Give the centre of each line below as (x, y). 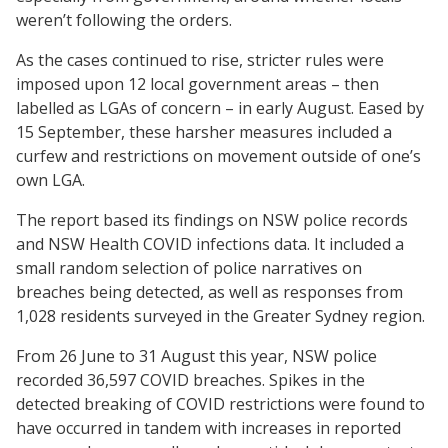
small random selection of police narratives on (189, 267)
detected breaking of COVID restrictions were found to (220, 403)
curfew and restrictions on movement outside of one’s (218, 155)
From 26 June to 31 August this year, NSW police (196, 355)
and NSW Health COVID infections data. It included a (210, 243)
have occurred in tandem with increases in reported (208, 427)
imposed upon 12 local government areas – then (197, 83)
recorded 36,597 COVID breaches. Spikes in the (190, 379)
